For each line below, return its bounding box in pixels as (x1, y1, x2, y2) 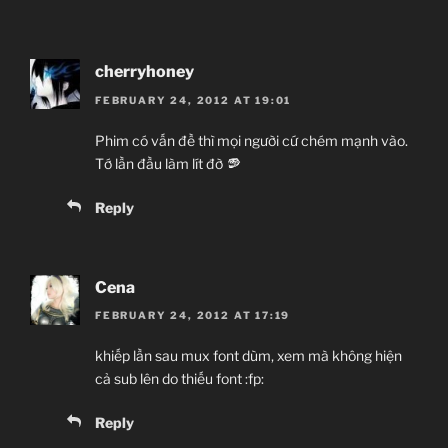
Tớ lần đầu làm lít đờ (95, 154, 226, 172)
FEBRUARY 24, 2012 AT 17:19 (95, 309, 291, 322)
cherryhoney (95, 62, 194, 82)
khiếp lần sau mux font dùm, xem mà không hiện (95, 347, 402, 365)
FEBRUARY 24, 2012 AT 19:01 (95, 93, 292, 106)
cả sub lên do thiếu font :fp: (95, 370, 264, 388)
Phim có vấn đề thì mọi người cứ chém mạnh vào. (95, 131, 408, 149)
